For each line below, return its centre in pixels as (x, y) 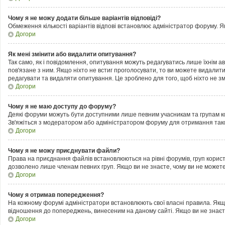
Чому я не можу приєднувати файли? (64, 151)
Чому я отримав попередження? (56, 195)
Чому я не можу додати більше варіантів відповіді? (84, 18)
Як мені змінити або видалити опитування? (72, 54)
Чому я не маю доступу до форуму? (62, 106)
